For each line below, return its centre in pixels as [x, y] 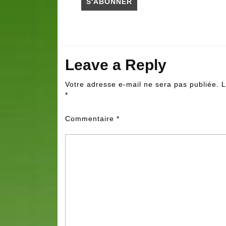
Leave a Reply [116, 65]
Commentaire [91, 119]
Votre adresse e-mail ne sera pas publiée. [142, 84]
